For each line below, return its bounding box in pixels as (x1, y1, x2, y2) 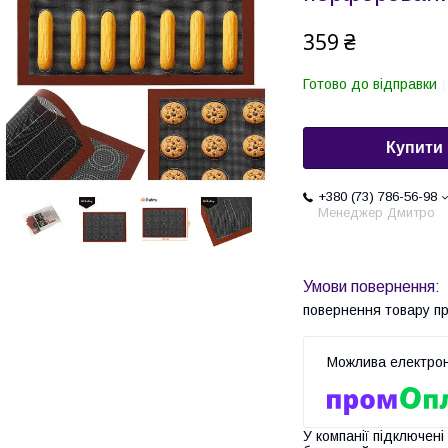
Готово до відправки (303, 76, 437, 92)
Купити (386, 139, 443, 157)
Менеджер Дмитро (318, 205, 435, 221)
